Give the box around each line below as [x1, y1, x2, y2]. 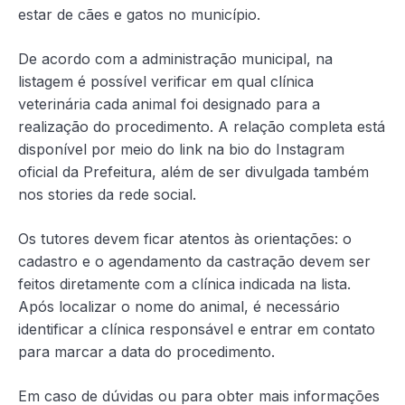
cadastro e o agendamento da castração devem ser [18, 252, 371, 271]
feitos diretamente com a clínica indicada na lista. [18, 275, 351, 294]
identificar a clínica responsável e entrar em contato [18, 320, 375, 339]
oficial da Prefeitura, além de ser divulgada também [18, 163, 369, 182]
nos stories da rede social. [18, 185, 196, 204]
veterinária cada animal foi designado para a [18, 95, 320, 114]
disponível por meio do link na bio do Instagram [18, 140, 344, 159]
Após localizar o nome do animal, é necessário [18, 297, 340, 316]
